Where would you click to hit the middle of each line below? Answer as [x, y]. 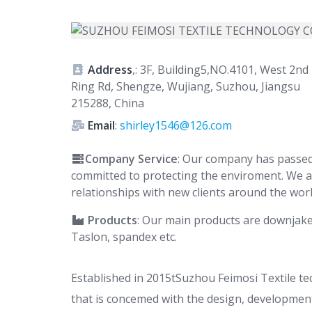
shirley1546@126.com [176, 125]
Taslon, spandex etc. [124, 237]
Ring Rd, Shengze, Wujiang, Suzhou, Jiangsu [186, 86]
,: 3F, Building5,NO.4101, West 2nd [220, 70]
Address [110, 70]
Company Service [131, 159]
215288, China [108, 103]
